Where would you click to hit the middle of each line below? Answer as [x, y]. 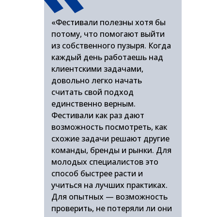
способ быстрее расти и [97, 173]
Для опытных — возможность [109, 197]
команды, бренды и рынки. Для [111, 150]
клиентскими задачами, [97, 69]
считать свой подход [93, 92]
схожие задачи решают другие [110, 139]
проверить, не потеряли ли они [112, 208]
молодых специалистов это [105, 162]
